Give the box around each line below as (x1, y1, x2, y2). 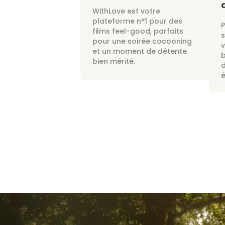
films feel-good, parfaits (92, 26, 183, 36)
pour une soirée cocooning (92, 36, 192, 46)
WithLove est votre (92, 6, 160, 16)
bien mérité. (92, 56, 135, 66)
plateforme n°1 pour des (92, 16, 182, 26)
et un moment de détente (92, 46, 187, 56)
